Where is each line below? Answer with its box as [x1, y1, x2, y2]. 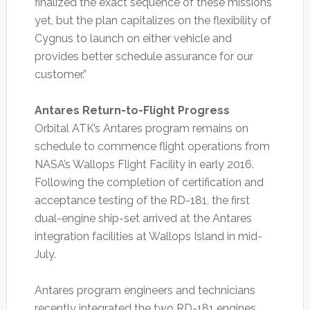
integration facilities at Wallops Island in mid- [34, 230, 262, 244]
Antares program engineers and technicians [34, 284, 255, 298]
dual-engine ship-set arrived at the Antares [34, 212, 252, 226]
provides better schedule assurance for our [34, 50, 253, 64]
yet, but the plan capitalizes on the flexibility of [34, 14, 271, 28]
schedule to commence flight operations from [34, 140, 270, 154]
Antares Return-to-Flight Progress [34, 104, 230, 118]
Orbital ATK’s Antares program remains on [34, 122, 248, 136]
